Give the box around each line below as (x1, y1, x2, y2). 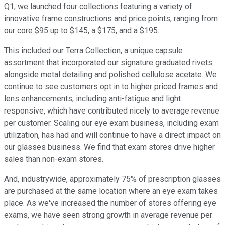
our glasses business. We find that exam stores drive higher (4, 142, 215, 152)
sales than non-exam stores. (4, 154, 103, 164)
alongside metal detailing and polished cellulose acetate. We (4, 70, 217, 80)
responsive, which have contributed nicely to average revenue (4, 106, 219, 116)
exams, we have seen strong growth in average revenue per (4, 210, 212, 220)
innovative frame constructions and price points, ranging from (4, 14, 218, 24)
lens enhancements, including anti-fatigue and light (4, 94, 181, 104)
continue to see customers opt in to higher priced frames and (4, 82, 218, 92)
